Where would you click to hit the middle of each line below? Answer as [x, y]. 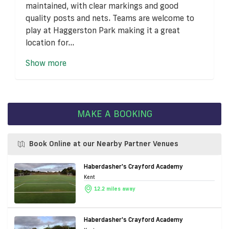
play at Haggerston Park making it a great [103, 30]
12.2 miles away [114, 189]
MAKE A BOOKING [114, 114]
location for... [50, 42]
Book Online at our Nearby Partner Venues [104, 143]
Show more [46, 63]
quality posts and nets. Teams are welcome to [110, 18]
